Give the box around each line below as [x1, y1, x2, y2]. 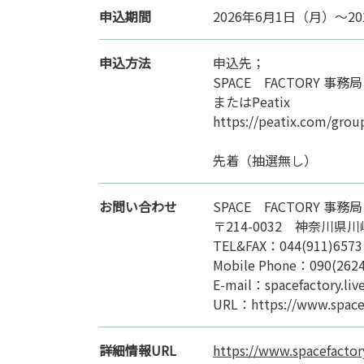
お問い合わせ [99, 196, 177, 216]
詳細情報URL [99, 340, 176, 360]
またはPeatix [213, 91, 290, 111]
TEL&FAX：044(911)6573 [213, 235, 362, 255]
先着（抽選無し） [213, 149, 317, 170]
